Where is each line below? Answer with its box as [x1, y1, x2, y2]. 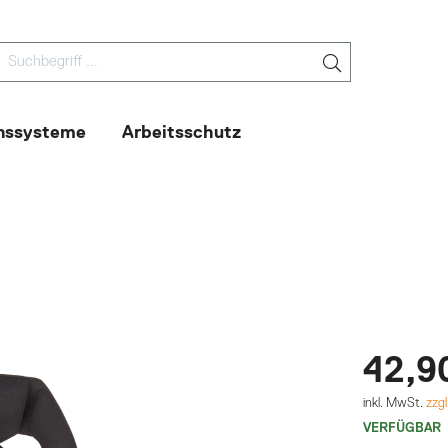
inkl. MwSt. [363, 397, 427, 410]
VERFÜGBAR [363, 422, 442, 435]
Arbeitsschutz [122, 124, 241, 142]
